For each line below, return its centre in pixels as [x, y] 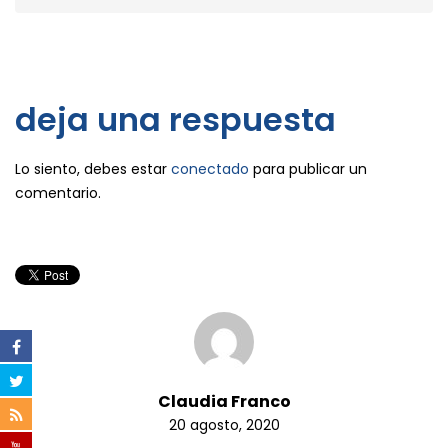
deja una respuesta [175, 119]
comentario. [58, 192]
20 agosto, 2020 [224, 424]
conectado [210, 168]
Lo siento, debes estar [93, 168]
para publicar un [308, 168]
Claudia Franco [224, 401]
